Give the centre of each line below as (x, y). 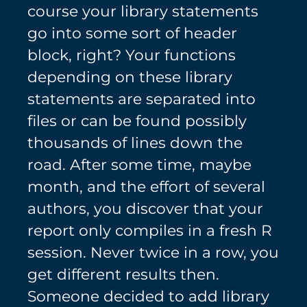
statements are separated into (142, 98)
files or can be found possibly (137, 120)
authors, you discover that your (145, 208)
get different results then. (123, 274)
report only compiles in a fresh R (150, 230)
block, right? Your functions (132, 54)
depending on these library (130, 76)
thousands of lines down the (135, 142)
